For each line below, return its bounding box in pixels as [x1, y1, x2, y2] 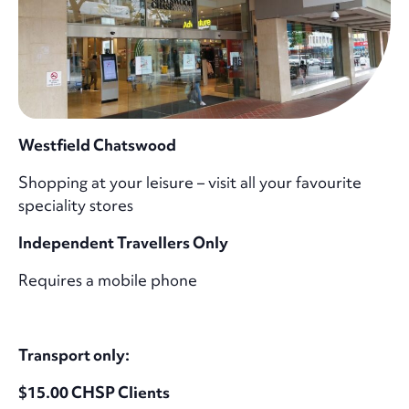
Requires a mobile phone [18, 268, 197, 290]
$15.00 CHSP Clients [18, 381, 170, 403]
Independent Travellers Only [18, 231, 228, 253]
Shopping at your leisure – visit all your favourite [18, 171, 362, 193]
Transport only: [18, 343, 130, 365]
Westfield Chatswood [18, 133, 179, 155]
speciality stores [18, 194, 133, 215]
